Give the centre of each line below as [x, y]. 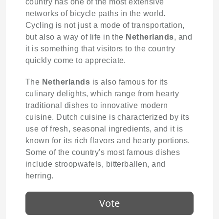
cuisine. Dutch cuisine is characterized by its [108, 117]
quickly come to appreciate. [76, 60]
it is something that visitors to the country [100, 48]
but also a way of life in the [76, 37]
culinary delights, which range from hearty [102, 93]
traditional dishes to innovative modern [97, 105]
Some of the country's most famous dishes [103, 152]
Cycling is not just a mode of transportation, [105, 25]
